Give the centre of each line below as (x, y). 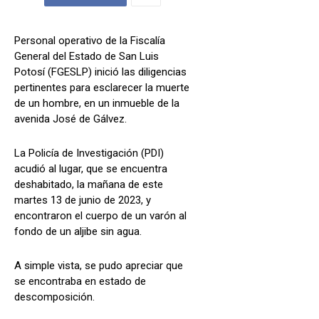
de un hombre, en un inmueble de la (97, 104)
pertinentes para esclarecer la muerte (102, 88)
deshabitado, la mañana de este (89, 185)
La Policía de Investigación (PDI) (89, 153)
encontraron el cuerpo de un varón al (100, 216)
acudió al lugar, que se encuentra (91, 169)
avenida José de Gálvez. (70, 119)
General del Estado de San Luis (87, 57)
